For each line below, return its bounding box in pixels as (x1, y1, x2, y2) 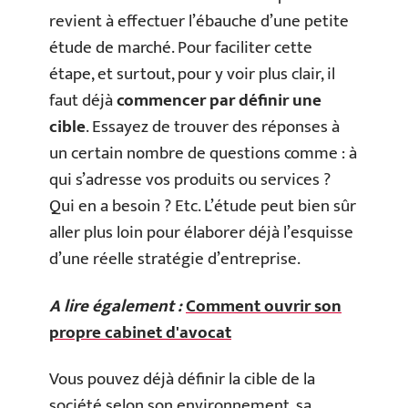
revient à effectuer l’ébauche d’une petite (49, 7, 349, 36)
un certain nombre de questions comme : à (49, 139, 357, 168)
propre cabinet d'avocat (49, 318, 231, 347)
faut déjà (49, 87, 117, 115)
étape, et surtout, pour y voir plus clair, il (49, 60, 335, 88)
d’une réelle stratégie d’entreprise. (49, 245, 301, 273)
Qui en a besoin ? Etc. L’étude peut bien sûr (49, 192, 356, 220)
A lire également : (49, 291, 182, 321)
